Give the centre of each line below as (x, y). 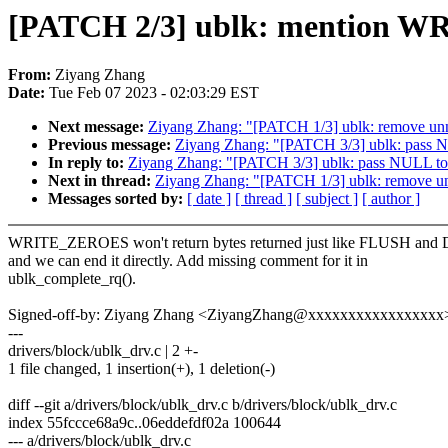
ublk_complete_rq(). (72, 279)
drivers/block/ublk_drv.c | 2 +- (103, 351)
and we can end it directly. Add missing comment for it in (188, 261)
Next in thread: (101, 181)
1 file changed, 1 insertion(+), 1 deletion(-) (141, 369)
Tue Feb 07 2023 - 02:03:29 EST (154, 93)
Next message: (98, 127)
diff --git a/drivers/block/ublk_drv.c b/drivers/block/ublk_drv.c (202, 405)
